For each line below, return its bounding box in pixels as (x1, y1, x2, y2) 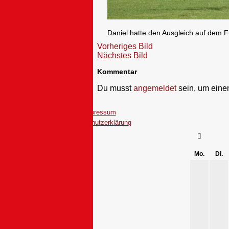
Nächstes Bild (97, 51, 148, 60)
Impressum (82, 108, 116, 117)
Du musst (97, 84, 133, 93)
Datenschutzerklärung (67, 119, 131, 127)
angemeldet (133, 84, 176, 93)
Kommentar (97, 67, 137, 76)
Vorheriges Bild (97, 42, 153, 51)
